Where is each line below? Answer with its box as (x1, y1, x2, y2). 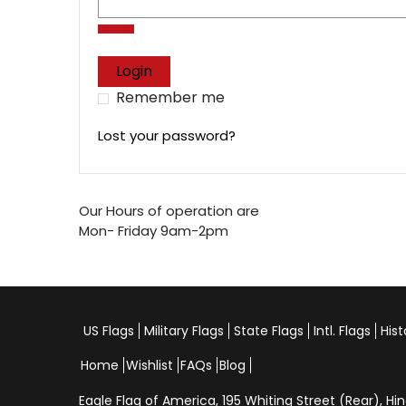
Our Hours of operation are (79, 201, 259, 220)
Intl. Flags (314, 322, 371, 340)
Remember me (116, 87, 225, 108)
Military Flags (144, 322, 224, 340)
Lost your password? (98, 126, 236, 145)
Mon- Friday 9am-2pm (79, 221, 228, 240)
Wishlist (126, 356, 173, 374)
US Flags (83, 322, 134, 340)
